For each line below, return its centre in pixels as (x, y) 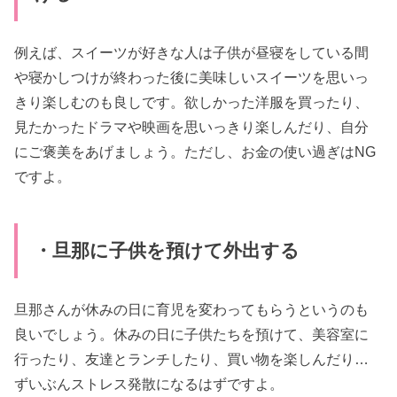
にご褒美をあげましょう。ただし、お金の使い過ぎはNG (195, 152)
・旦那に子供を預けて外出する (166, 250)
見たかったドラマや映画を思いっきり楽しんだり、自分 (192, 127)
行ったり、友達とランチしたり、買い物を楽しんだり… (192, 359)
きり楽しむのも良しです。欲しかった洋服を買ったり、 (192, 102)
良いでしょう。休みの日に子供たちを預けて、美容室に (192, 335)
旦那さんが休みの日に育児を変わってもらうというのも (192, 310)
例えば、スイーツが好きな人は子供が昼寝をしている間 (192, 53)
